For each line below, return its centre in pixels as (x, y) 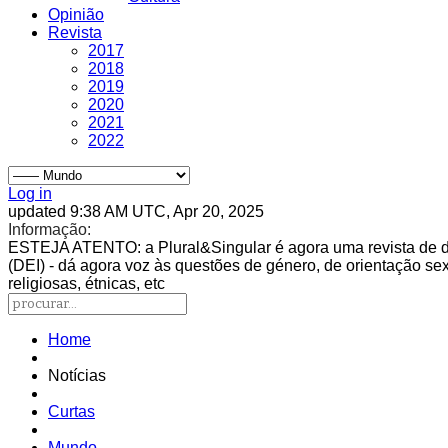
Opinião (76, 14)
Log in (30, 193)
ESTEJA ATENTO (72, 247)
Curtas (71, 411)
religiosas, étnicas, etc (86, 283)
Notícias (77, 375)
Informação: (49, 229)
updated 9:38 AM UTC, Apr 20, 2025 (136, 211)
